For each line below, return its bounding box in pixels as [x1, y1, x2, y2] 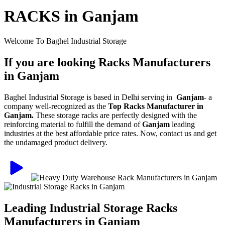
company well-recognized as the [4, 101, 108, 110]
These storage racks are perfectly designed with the [36, 110, 197, 120]
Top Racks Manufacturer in [108, 101, 203, 110]
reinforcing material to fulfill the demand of [4, 120, 142, 129]
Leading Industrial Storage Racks [4, 201, 177, 214]
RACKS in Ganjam [4, 7, 139, 26]
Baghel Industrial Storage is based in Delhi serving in [4, 92, 174, 101]
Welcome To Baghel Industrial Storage [4, 36, 127, 45]
